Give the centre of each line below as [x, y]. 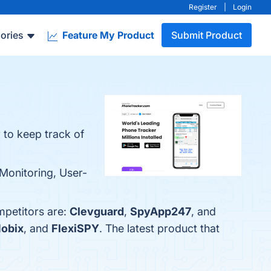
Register [203, 7]
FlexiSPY [75, 228]
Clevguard [97, 211]
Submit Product [207, 35]
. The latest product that [159, 228]
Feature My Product [107, 35]
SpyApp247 [161, 211]
